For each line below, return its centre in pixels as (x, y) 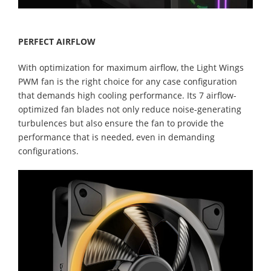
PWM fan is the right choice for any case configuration (128, 81)
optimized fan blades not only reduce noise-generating (130, 109)
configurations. (48, 151)
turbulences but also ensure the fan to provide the (121, 123)
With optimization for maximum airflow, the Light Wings (131, 67)
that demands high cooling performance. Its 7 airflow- (127, 95)
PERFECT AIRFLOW (57, 41)
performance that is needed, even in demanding (116, 137)
